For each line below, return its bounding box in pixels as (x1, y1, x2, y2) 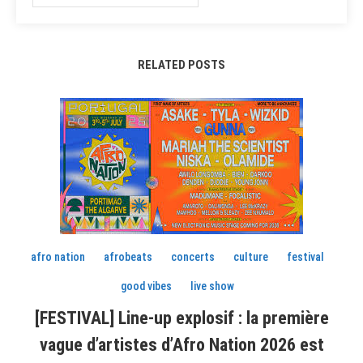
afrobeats (104, 250, 153, 263)
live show (190, 280, 235, 293)
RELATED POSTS (138, 58, 225, 72)
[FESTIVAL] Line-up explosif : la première (34, 308, 329, 328)
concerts (171, 250, 216, 263)
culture (233, 250, 269, 263)
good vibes (121, 280, 173, 293)
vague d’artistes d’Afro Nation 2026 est (39, 335, 324, 355)
